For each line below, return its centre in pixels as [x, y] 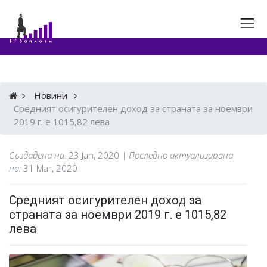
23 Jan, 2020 [94, 155]
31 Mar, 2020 [50, 168]
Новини [50, 95]
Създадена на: [39, 155]
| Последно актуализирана [177, 155]
